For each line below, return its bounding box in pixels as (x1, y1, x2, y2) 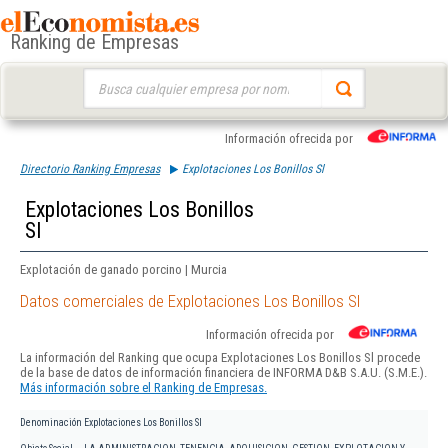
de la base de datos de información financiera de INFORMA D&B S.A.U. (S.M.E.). (20, 365, 427, 381)
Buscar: (82, 70, 121, 85)
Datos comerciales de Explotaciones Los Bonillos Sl (20, 291, 360, 312)
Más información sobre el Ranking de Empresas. (20, 380, 267, 396)
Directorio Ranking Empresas (20, 162, 160, 176)
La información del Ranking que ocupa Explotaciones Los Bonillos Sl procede (20, 350, 420, 366)
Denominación (20, 417, 82, 429)
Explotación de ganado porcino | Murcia (20, 262, 227, 277)
